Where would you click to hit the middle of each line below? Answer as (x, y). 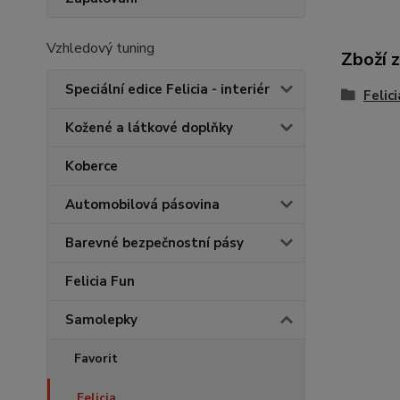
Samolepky (101, 320)
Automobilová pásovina (142, 204)
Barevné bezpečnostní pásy (154, 243)
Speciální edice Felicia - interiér (167, 89)
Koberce (92, 166)
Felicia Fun (100, 281)
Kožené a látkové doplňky (149, 128)
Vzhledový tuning (100, 48)
